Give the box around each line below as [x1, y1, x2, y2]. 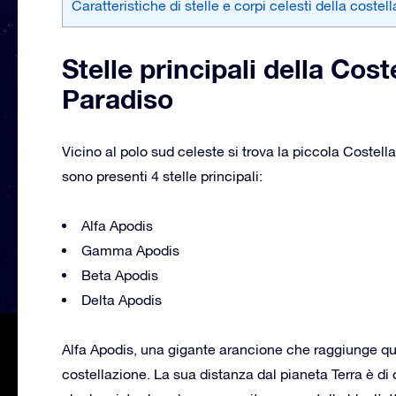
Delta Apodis [81, 291, 162, 308]
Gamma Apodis [81, 241, 179, 258]
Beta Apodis [81, 266, 158, 283]
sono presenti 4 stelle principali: [62, 167, 263, 184]
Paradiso [62, 82, 173, 115]
